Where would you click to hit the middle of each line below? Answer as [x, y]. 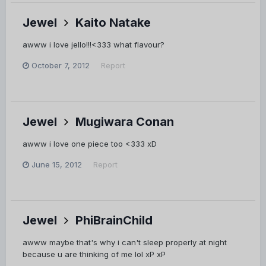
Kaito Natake [113, 23]
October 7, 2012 [61, 66]
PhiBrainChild [114, 221]
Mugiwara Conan [125, 121]
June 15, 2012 [57, 164]
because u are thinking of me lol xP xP [94, 254]
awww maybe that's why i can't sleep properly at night [125, 243]
